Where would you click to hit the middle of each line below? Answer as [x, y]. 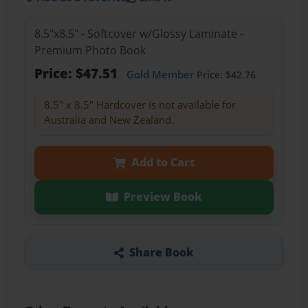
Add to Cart [163, 163]
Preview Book [163, 197]
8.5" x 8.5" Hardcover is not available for [140, 105]
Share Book [161, 253]
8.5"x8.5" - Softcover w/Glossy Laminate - [139, 34]
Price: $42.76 [224, 75]
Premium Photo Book [90, 51]
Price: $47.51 [77, 74]
